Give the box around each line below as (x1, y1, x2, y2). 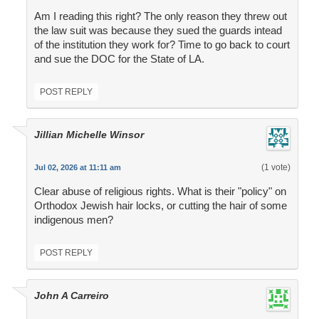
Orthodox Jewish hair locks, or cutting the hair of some (33, 199, 287, 212)
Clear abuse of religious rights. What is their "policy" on (33, 185, 286, 198)
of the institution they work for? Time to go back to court (33, 38, 290, 51)
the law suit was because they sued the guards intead (33, 24, 282, 37)
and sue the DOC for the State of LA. (33, 53, 204, 66)
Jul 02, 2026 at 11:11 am (33, 163, 121, 172)
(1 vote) (261, 162, 291, 173)
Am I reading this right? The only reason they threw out (33, 10, 287, 23)
